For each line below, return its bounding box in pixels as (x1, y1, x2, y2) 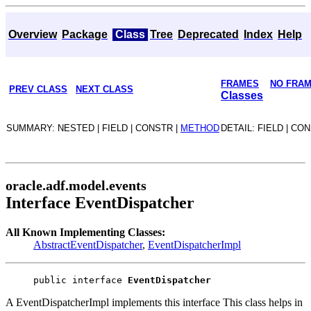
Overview (8, 28, 57, 40)
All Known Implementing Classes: (6, 226, 165, 238)
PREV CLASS (9, 84, 67, 94)
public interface (33, 274, 128, 285)
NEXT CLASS (76, 84, 133, 94)
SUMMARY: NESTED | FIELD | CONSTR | (6, 123, 180, 133)
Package (62, 28, 108, 40)
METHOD (180, 123, 219, 133)
